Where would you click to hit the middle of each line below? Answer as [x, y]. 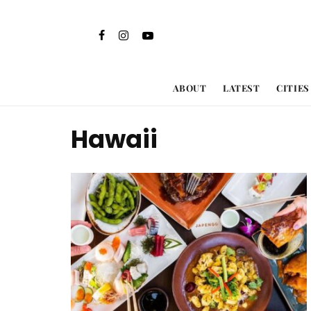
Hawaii [114, 139]
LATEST [242, 88]
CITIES [293, 88]
